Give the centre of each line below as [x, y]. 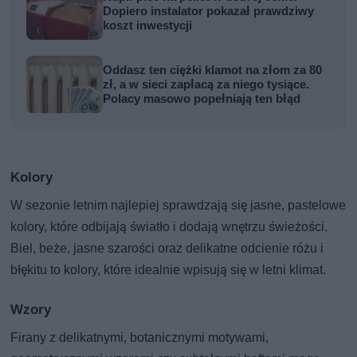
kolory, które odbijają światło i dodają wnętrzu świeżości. [169, 226]
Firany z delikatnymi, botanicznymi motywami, [140, 337]
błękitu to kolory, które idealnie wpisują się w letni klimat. [169, 269]
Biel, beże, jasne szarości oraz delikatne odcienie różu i [167, 248]
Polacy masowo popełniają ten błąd [202, 98]
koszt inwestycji [148, 25]
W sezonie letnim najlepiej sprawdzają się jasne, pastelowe [178, 205]
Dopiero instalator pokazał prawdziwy [209, 11]
